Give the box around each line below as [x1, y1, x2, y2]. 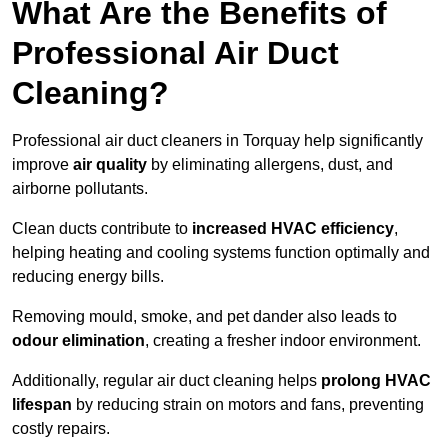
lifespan [12, 396, 72, 414]
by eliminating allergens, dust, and [147, 156, 393, 174]
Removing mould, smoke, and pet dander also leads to [12, 308, 397, 326]
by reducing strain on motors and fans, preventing [72, 396, 424, 414]
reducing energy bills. [12, 268, 164, 286]
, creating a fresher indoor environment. [145, 332, 421, 350]
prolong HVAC [321, 372, 431, 390]
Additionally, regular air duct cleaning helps [12, 372, 321, 390]
